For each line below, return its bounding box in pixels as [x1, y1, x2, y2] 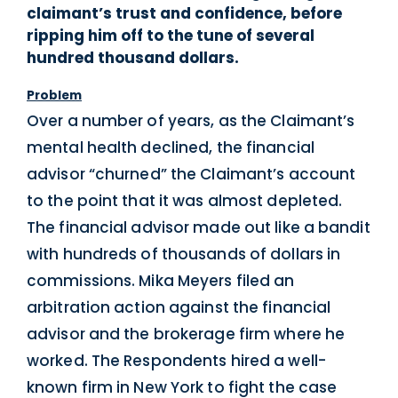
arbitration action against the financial [27, 296, 331, 318]
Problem [27, 86, 82, 104]
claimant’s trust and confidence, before [27, 3, 342, 24]
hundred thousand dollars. [27, 47, 239, 68]
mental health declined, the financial [27, 136, 314, 158]
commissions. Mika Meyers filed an [27, 269, 295, 291]
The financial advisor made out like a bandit [27, 216, 370, 238]
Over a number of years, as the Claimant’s [27, 109, 355, 131]
